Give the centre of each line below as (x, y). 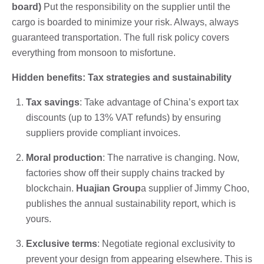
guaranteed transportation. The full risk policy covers (121, 37)
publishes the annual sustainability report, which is (131, 203)
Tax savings (53, 102)
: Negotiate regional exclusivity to (166, 243)
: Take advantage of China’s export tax (159, 102)
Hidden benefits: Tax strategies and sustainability (122, 77)
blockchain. (51, 188)
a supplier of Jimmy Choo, (195, 188)
